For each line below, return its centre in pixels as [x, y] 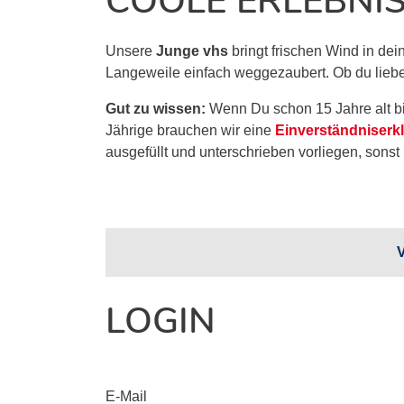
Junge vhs [192, 51]
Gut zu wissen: [157, 109]
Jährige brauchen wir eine [190, 130]
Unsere [131, 51]
